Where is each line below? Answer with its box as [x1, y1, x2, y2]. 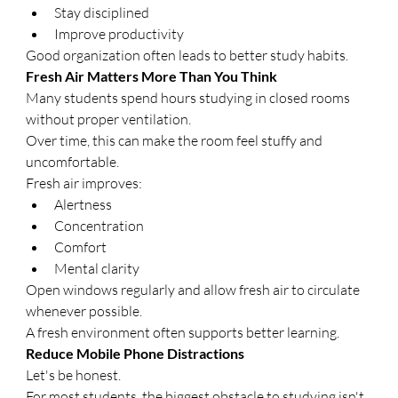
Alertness [54, 195, 113, 213]
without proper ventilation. [26, 110, 192, 128]
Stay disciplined [54, 4, 150, 21]
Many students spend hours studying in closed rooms [26, 89, 354, 107]
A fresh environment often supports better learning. [26, 323, 340, 341]
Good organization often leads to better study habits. [26, 46, 349, 64]
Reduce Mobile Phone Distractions [26, 345, 245, 362]
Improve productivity [54, 25, 185, 43]
